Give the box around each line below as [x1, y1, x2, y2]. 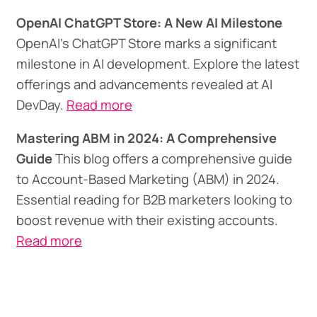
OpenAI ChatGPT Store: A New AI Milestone [16, 13, 282, 32]
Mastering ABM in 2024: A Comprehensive [16, 128, 277, 147]
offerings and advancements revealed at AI [16, 74, 272, 93]
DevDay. [16, 95, 67, 114]
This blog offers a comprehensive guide [52, 149, 292, 168]
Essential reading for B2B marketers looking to [16, 190, 292, 209]
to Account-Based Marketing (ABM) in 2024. [16, 169, 279, 188]
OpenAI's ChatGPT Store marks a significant [16, 33, 277, 52]
